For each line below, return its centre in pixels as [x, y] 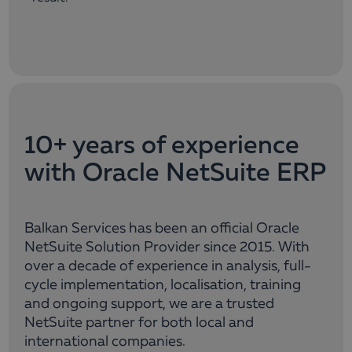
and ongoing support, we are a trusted [149, 304]
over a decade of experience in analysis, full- [168, 267]
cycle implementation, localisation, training [163, 286]
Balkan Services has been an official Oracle [162, 229]
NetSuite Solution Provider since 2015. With [167, 248]
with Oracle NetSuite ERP [175, 174]
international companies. [105, 342]
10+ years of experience [162, 147]
